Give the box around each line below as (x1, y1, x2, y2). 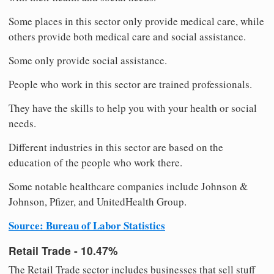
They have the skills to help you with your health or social (9, 101, 257, 116)
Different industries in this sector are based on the (9, 140, 223, 155)
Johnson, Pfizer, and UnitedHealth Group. (9, 194, 187, 209)
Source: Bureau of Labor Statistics (9, 218, 165, 234)
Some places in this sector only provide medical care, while (9, 14, 264, 29)
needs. (9, 116, 36, 131)
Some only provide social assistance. (9, 53, 167, 68)
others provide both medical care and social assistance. (9, 29, 246, 44)
